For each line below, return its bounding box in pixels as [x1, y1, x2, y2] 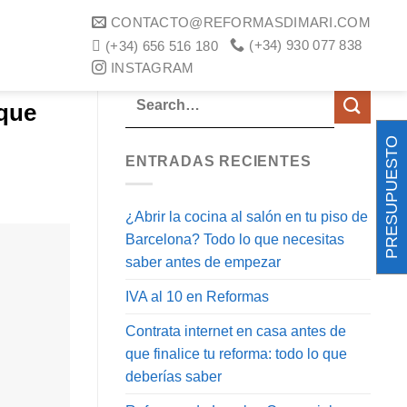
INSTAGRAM [110, 59, 194, 75]
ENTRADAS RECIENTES [125, 154, 312, 170]
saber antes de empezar [125, 253, 281, 270]
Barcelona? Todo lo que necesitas [125, 231, 344, 247]
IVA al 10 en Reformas [125, 288, 269, 304]
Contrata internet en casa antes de [125, 323, 346, 339]
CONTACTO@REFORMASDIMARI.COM [110, 14, 371, 30]
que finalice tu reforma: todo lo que [125, 345, 347, 362]
